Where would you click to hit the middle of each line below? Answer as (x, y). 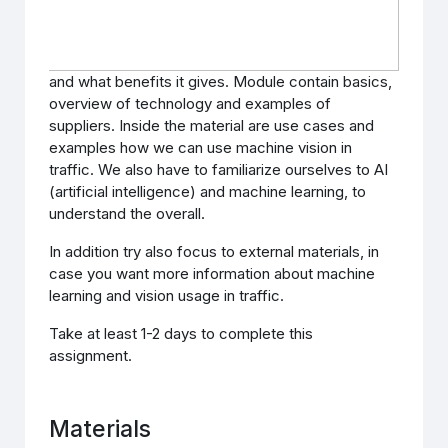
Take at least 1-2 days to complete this (181, 333)
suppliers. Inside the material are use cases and (212, 125)
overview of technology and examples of (190, 103)
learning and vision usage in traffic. (169, 295)
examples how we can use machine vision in (201, 147)
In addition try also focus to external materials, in (214, 251)
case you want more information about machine (212, 273)
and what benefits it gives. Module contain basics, (221, 81)
